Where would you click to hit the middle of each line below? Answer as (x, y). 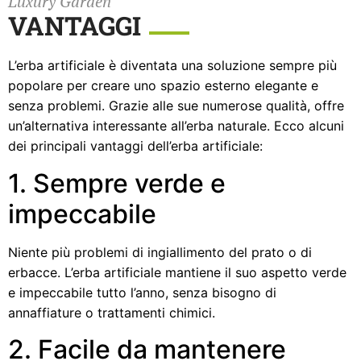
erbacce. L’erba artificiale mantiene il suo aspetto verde (177, 272)
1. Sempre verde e (117, 183)
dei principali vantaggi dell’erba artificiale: (135, 146)
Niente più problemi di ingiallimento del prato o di (160, 252)
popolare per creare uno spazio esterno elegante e (163, 86)
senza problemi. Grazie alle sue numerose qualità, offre (176, 106)
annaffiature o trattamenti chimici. (112, 312)
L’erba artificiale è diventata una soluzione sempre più (172, 66)
